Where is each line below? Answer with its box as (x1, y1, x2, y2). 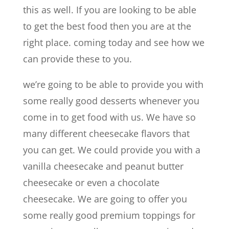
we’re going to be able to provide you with (22, 78, 203, 90)
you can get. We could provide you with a (22, 144, 200, 156)
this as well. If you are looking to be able (22, 4, 196, 16)
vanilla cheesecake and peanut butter (22, 160, 184, 172)
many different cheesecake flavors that (22, 127, 190, 140)
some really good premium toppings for (22, 209, 195, 221)
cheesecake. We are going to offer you (22, 193, 187, 205)
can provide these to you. (22, 53, 132, 65)
